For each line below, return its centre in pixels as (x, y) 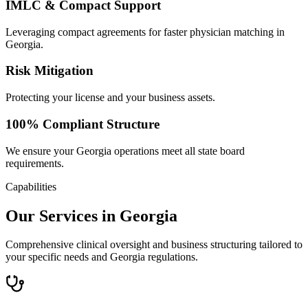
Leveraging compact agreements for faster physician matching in (145, 32)
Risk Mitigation (49, 71)
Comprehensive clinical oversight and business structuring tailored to (154, 245)
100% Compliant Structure (82, 124)
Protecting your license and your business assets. (110, 98)
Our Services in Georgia (91, 216)
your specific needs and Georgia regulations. (102, 257)
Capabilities (31, 186)
